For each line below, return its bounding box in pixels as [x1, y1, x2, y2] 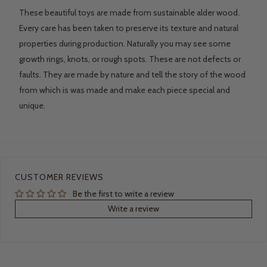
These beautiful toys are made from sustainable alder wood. [19, 7, 240, 18]
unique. [19, 100, 45, 111]
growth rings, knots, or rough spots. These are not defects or [19, 54, 241, 65]
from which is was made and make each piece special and [19, 85, 230, 96]
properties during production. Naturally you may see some [19, 38, 231, 49]
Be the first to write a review [73, 188, 174, 200]
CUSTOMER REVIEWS [15, 172, 104, 183]
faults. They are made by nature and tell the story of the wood [19, 69, 246, 80]
